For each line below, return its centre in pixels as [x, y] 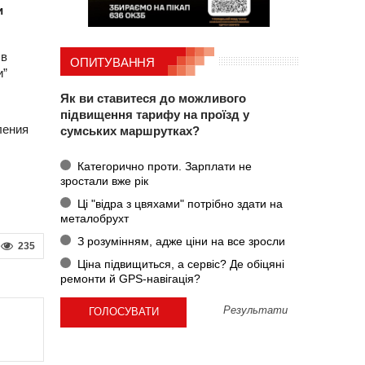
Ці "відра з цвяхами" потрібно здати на [178, 203]
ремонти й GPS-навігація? [130, 278]
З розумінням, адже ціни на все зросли [179, 241]
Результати [256, 310]
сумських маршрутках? [130, 131]
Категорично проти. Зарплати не [163, 166]
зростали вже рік [104, 180]
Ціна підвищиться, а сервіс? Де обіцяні [179, 264]
